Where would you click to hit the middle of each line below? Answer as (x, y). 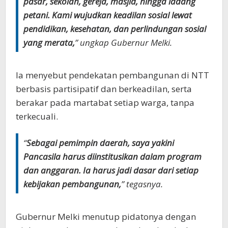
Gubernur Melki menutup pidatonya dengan (106, 216)
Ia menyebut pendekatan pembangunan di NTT (112, 75)
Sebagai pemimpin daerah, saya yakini (100, 142)
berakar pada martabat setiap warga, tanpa (105, 102)
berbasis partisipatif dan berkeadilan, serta (104, 89)
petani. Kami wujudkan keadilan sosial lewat (108, 15)
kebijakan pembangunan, (72, 184)
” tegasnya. (142, 184)
